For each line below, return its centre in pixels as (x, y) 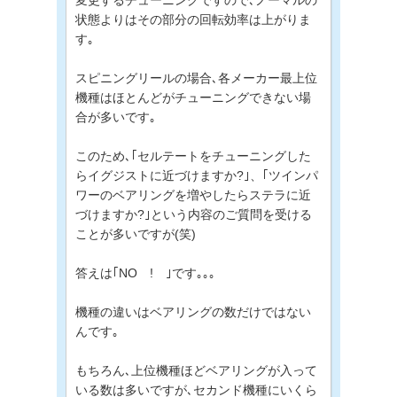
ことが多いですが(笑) (136, 234)
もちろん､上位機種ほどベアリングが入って (196, 370)
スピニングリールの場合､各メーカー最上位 (196, 78)
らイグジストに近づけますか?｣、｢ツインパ (197, 175)
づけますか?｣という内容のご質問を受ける (194, 214)
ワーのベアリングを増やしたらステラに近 (193, 195)
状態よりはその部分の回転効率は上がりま (193, 19)
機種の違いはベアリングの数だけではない (193, 311)
